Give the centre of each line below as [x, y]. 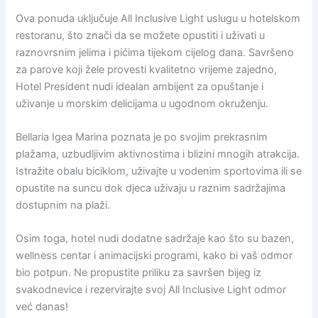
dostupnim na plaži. [63, 205]
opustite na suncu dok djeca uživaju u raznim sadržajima [151, 188]
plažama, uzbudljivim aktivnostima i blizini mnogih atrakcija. [158, 154]
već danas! [42, 307]
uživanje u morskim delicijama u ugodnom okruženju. [142, 103]
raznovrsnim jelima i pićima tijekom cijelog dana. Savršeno [155, 52]
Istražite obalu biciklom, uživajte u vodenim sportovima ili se [159, 171]
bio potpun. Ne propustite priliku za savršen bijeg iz [139, 273]
